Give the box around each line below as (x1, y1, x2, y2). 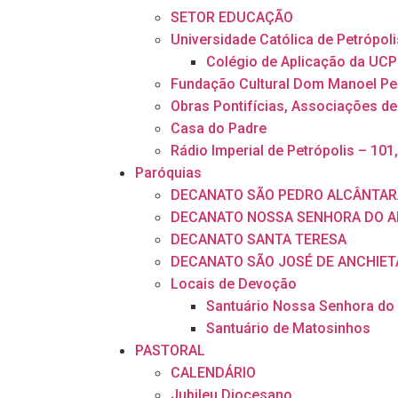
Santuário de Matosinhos (206, 320, 370, 337)
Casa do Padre (171, 120, 267, 137)
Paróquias (135, 164, 202, 181)
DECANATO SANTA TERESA (171, 231, 346, 248)
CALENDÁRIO (171, 364, 256, 381)
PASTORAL (135, 342, 205, 359)
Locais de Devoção (171, 275, 297, 292)
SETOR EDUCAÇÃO (171, 9, 293, 26)
